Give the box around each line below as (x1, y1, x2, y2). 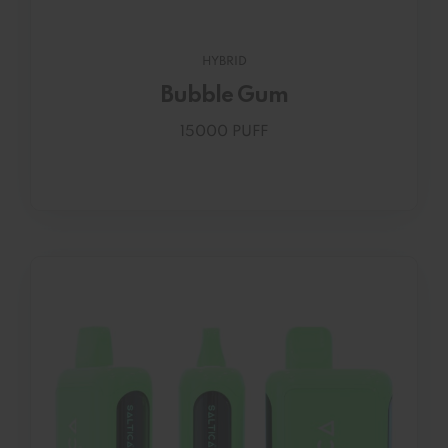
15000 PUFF (180, 124, 268, 141)
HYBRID (201, 56, 247, 69)
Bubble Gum (160, 85, 288, 108)
